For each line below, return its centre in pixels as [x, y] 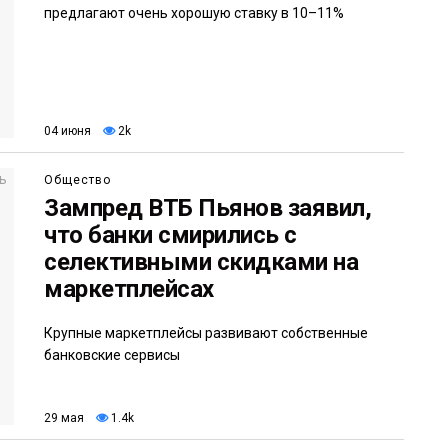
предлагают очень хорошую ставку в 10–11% [194, 13]
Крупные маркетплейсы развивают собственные [206, 332]
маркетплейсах [129, 288]
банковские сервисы [112, 354]
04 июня [67, 130]
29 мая [64, 418]
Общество [77, 179]
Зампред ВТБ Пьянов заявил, [208, 207]
